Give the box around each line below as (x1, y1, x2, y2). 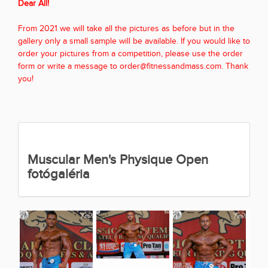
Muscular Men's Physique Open (28, 152, 208, 168)
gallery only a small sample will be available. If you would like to (18, 36, 250, 47)
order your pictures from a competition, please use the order (18, 49, 243, 59)
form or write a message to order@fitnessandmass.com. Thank (18, 62, 248, 72)
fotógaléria (28, 166, 90, 182)
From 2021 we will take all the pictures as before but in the (18, 24, 234, 34)
